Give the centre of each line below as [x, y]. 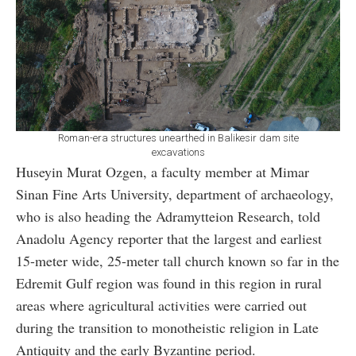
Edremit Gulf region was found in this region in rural [169, 283]
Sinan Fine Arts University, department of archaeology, [175, 194]
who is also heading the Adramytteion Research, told [168, 217]
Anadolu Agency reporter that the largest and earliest [169, 239]
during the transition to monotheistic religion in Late [167, 328]
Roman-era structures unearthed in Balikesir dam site [178, 138]
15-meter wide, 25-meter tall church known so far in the [178, 261]
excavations [178, 153]
